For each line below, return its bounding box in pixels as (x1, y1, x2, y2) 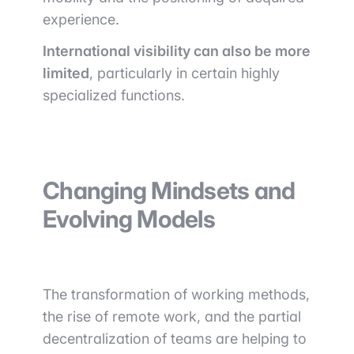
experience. (43, 11, 119, 28)
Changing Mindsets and (43, 176, 296, 205)
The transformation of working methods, (43, 286, 310, 303)
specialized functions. (43, 87, 185, 104)
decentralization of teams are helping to (43, 330, 307, 347)
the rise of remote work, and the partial (43, 308, 301, 325)
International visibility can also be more (43, 43, 311, 59)
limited (43, 65, 89, 81)
